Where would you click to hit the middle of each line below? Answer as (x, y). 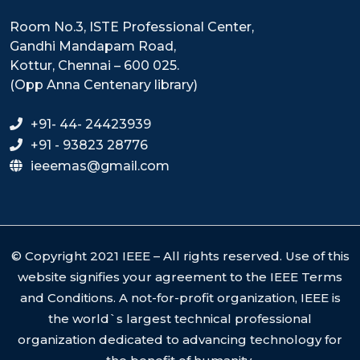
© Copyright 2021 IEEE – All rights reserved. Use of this (180, 256)
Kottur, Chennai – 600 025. (94, 66)
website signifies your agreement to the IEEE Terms (180, 277)
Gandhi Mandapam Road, (93, 47)
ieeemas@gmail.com (100, 166)
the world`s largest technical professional (180, 319)
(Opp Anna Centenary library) (104, 85)
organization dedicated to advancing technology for (180, 340)
